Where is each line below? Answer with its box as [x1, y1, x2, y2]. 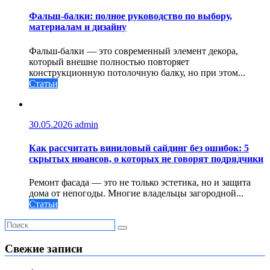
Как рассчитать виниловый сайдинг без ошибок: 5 [29, 142, 249, 153]
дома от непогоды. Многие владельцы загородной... [29, 188, 243, 199]
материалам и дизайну [29, 22, 127, 33]
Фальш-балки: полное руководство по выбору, [29, 11, 232, 22]
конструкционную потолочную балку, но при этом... [29, 67, 245, 78]
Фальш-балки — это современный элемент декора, [29, 45, 238, 56]
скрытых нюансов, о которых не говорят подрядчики [29, 153, 263, 164]
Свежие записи [5, 242, 83, 255]
